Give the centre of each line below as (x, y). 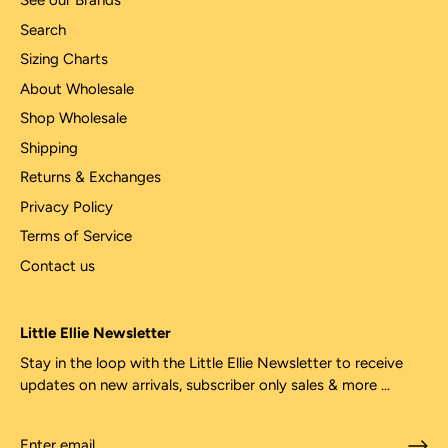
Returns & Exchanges (90, 177)
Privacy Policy (66, 206)
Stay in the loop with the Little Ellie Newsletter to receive (211, 363)
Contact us (57, 265)
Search (43, 29)
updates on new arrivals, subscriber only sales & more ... (205, 385)
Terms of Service (76, 236)
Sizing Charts (64, 59)
